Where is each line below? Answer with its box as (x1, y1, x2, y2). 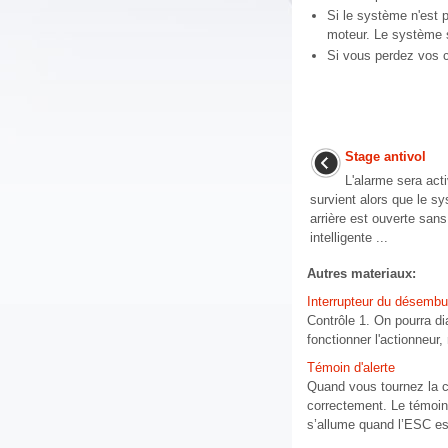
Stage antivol (345, 149, 426, 164)
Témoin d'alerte (307, 360, 395, 375)
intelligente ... (310, 230, 388, 245)
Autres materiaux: (307, 266, 416, 281)
